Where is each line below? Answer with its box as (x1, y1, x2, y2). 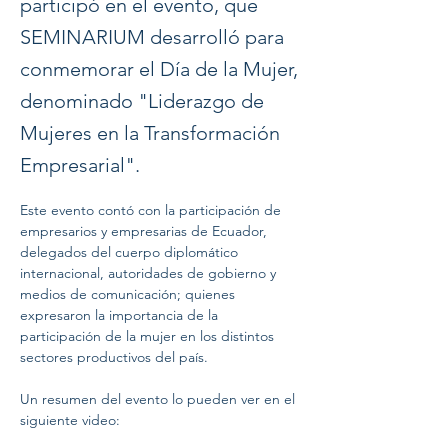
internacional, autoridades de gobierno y (20, 264, 280, 282)
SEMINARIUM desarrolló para (20, 25, 284, 49)
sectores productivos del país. (20, 348, 212, 366)
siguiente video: (20, 411, 120, 429)
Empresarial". (20, 153, 140, 177)
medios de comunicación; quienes (20, 285, 239, 303)
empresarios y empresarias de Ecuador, (20, 222, 271, 240)
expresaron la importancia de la (20, 306, 222, 324)
